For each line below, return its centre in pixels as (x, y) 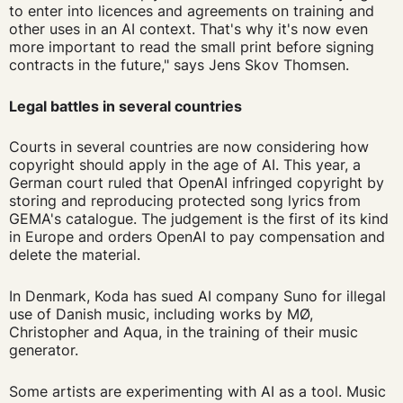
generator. (45, 350)
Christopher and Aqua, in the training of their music (183, 332)
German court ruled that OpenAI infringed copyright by (196, 183)
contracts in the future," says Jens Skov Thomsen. (183, 65)
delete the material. (76, 255)
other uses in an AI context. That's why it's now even (188, 29)
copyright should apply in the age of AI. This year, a (184, 165)
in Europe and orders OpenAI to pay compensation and (197, 237)
